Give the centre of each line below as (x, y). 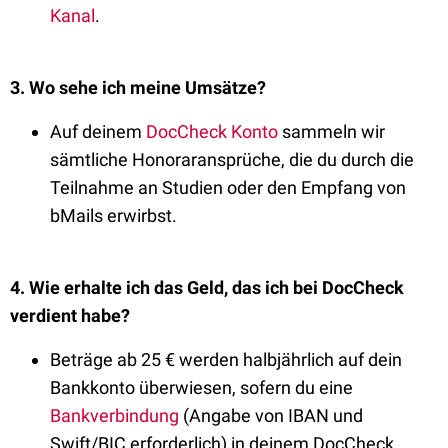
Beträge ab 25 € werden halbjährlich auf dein (226, 359)
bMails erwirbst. (113, 215)
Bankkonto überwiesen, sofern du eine (201, 387)
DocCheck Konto (212, 131)
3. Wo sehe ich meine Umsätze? (138, 87)
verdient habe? (70, 315)
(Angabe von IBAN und (273, 415)
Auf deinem (98, 131)
